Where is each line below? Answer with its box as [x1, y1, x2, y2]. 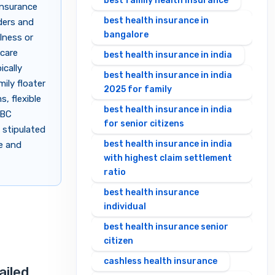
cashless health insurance [104, 256, 217, 267]
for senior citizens [104, 118, 184, 130]
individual [104, 201, 146, 212]
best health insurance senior [104, 222, 228, 233]
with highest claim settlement [104, 153, 232, 164]
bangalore [104, 29, 149, 41]
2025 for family [104, 84, 172, 95]
